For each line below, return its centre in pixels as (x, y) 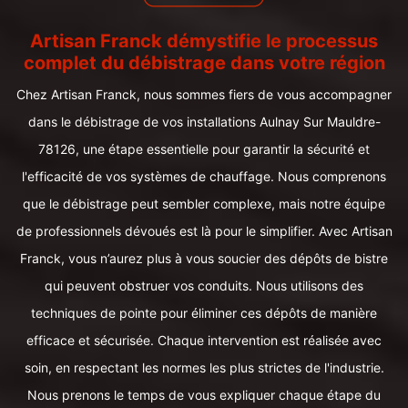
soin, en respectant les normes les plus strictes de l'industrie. (204, 367)
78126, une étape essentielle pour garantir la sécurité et (204, 149)
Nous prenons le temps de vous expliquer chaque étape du (204, 395)
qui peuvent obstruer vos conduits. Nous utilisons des (204, 286)
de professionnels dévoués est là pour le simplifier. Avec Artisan (204, 231)
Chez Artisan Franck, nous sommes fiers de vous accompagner (204, 94)
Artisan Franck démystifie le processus (204, 41)
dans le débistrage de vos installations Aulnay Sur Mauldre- (204, 122)
